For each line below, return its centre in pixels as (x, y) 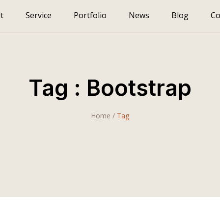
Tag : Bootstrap (110, 88)
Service (39, 15)
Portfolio (90, 15)
